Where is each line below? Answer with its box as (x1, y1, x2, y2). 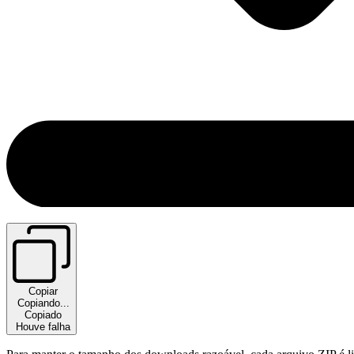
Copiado (21, 308, 62, 321)
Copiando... (13, 296, 70, 309)
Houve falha (13, 320, 70, 333)
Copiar (25, 284, 58, 297)
